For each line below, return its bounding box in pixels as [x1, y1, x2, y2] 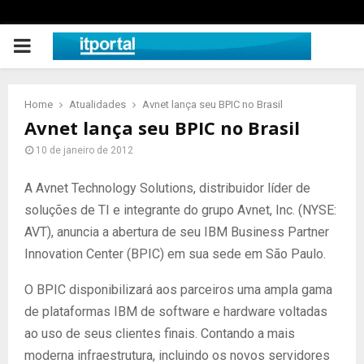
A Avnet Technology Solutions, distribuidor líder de [24, 180, 310, 196]
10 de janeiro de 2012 [36, 145, 133, 156]
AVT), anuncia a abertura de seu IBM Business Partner [24, 224, 329, 240]
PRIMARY [12, 34, 95, 57]
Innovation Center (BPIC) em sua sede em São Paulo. [24, 246, 326, 262]
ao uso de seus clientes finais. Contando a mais [24, 326, 295, 341]
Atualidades [69, 98, 126, 110]
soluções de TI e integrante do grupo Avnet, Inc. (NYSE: [24, 202, 336, 218]
